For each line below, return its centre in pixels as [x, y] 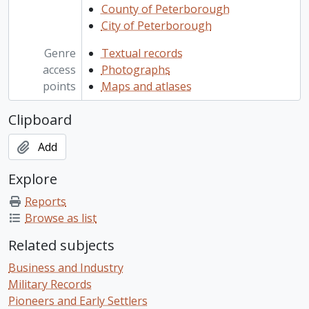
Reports [46, 202]
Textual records [142, 53]
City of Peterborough [156, 26]
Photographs [136, 70]
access [59, 70]
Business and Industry [66, 268]
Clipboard [40, 120]
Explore [33, 179]
